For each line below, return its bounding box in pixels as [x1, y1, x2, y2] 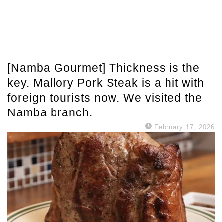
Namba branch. [7, 106, 93, 119]
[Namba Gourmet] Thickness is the [7, 61, 200, 74]
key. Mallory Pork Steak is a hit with [7, 76, 204, 89]
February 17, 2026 [154, 123, 215, 131]
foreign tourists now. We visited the [7, 91, 202, 104]
